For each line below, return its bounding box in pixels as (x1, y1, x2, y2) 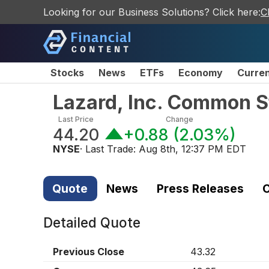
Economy (178, 67, 223, 79)
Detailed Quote (43, 214, 141, 231)
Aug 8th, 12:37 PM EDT (139, 143, 246, 155)
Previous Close (53, 246, 124, 258)
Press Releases (156, 181, 244, 196)
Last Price (58, 115, 94, 124)
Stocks (50, 67, 84, 79)
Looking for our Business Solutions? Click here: (43, 6, 261, 18)
